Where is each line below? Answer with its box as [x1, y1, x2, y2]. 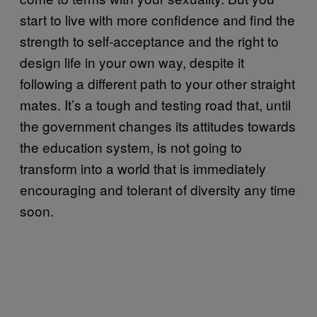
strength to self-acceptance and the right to [20, 30, 279, 50]
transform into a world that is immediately [20, 158, 266, 178]
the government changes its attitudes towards [20, 115, 296, 135]
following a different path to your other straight [20, 73, 295, 93]
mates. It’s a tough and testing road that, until [20, 94, 291, 114]
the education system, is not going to [20, 137, 242, 156]
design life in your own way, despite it [20, 52, 244, 71]
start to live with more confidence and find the [20, 9, 295, 29]
